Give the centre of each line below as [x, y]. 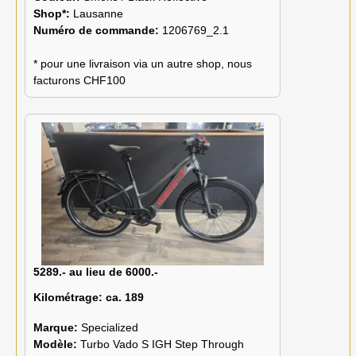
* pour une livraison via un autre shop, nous [143, 63]
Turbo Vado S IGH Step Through [162, 344]
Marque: [57, 328]
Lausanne [98, 13]
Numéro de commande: [98, 30]
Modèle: [57, 344]
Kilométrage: [68, 297]
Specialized [110, 328]
